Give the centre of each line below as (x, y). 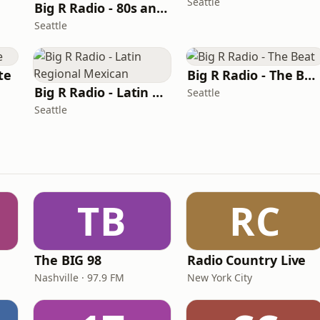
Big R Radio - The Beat (310, 75)
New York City (220, 277)
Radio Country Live (247, 260)
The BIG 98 (68, 260)
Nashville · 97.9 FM (79, 277)
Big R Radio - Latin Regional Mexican (158, 92)
